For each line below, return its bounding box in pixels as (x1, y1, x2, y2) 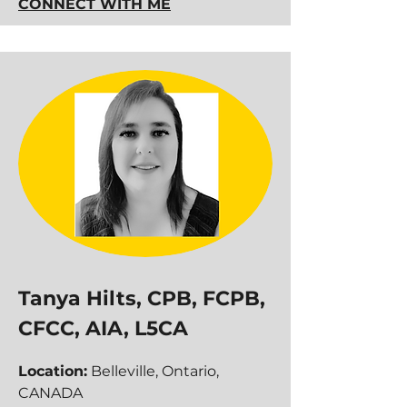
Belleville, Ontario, (87, 362, 219, 380)
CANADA (18, 384, 83, 402)
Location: (18, 362, 87, 380)
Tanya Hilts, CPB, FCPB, (18, 286, 265, 311)
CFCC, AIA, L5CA (18, 316, 188, 341)
